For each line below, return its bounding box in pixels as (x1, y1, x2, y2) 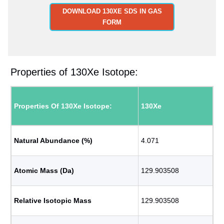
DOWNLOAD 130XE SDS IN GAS (62, 7, 162, 15)
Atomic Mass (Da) (14, 166, 74, 174)
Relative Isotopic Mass (14, 196, 91, 204)
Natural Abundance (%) (14, 136, 92, 144)
